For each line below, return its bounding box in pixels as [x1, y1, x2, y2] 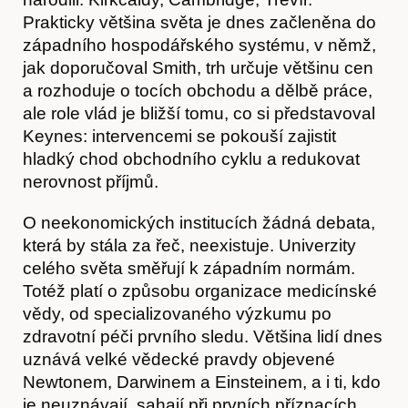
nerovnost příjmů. [23, 171, 158, 191]
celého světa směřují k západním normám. [23, 258, 355, 278]
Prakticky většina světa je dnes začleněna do [23, 12, 376, 32]
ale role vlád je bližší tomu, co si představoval [23, 103, 375, 123]
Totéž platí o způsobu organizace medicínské [23, 280, 377, 301]
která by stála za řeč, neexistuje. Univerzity [23, 235, 356, 255]
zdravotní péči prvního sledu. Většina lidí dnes [23, 326, 382, 346]
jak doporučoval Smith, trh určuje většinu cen [23, 57, 373, 77]
